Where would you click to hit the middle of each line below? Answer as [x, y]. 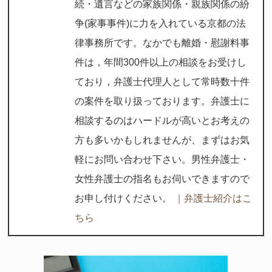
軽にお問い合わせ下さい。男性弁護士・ [162, 160]
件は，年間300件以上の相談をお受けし [161, 63]
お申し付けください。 [125, 199]
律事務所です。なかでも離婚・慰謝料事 [162, 43]
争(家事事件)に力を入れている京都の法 [161, 24]
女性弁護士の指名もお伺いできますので [162, 179]
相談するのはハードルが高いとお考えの [162, 121]
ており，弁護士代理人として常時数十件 [162, 82]
